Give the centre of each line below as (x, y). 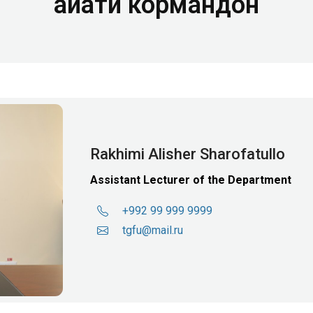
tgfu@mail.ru (152, 231)
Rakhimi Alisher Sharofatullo (187, 154)
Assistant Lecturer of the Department (190, 180)
